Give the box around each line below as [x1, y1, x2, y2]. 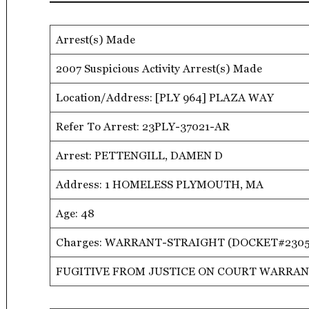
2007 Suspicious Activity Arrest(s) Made [56, 61, 262, 75]
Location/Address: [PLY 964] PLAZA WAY [56, 90, 274, 104]
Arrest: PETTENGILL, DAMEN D [56, 148, 223, 162]
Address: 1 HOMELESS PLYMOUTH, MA [56, 177, 263, 191]
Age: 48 [56, 206, 94, 220]
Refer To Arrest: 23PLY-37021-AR [56, 119, 230, 133]
